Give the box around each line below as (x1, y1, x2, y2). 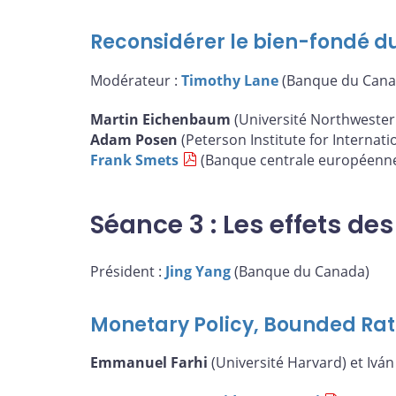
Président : (90, 261, 165, 281)
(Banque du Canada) (231, 261, 369, 281)
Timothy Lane (181, 70, 278, 90)
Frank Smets (90, 149, 179, 170)
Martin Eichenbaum (90, 109, 231, 129)
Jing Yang (165, 261, 231, 281)
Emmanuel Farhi (90, 353, 208, 373)
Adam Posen (90, 129, 178, 149)
